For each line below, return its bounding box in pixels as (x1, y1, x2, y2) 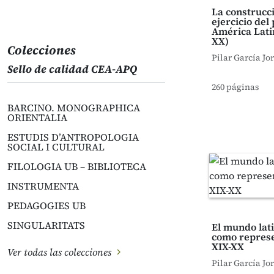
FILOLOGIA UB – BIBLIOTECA (7, 160, 146, 173)
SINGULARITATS (7, 218, 85, 232)
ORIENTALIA (7, 111, 67, 124)
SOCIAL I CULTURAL (7, 140, 105, 154)
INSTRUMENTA (7, 179, 79, 193)
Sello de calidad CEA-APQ (7, 62, 137, 76)
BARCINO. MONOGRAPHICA (7, 101, 140, 114)
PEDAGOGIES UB (7, 199, 86, 212)
